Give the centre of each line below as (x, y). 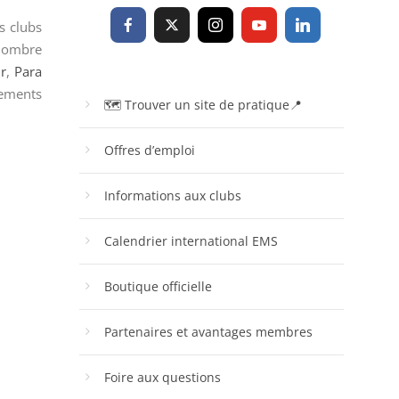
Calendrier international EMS (191, 240)
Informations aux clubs (172, 195)
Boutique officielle (158, 286)
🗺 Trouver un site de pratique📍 (203, 104)
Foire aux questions (162, 377)
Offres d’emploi (149, 150)
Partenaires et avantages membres (208, 331)
